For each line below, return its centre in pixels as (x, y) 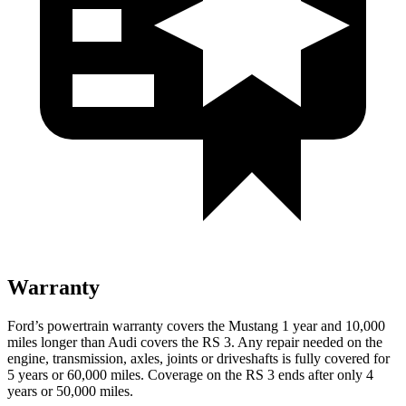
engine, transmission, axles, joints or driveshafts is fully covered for (198, 358)
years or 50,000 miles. (70, 391)
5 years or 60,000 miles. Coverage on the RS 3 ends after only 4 (190, 374)
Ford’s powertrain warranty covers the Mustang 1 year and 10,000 (196, 325)
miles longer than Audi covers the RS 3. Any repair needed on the (195, 342)
